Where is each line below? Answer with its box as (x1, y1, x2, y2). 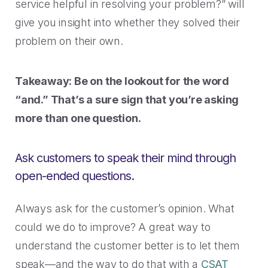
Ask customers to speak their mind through (15, 151, 236, 165)
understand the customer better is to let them (15, 239, 240, 252)
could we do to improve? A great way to (15, 221, 211, 233)
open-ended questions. (15, 169, 134, 183)
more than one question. (15, 112, 141, 124)
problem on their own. (15, 35, 123, 47)
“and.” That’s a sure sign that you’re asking (15, 93, 239, 106)
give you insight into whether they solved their (15, 16, 240, 29)
